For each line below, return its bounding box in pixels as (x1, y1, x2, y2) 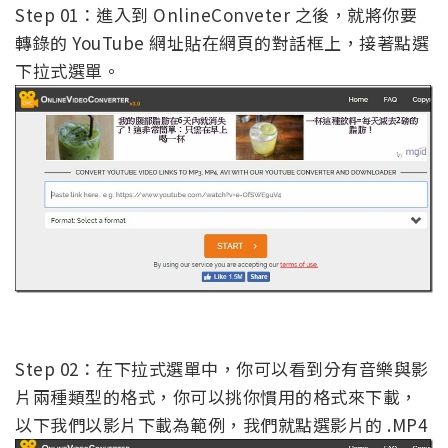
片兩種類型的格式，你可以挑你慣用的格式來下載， (15, 384, 418, 410)
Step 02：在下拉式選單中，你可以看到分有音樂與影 (15, 356, 429, 382)
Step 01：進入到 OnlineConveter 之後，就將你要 (15, 2, 417, 28)
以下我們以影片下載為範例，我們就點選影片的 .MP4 (15, 412, 427, 438)
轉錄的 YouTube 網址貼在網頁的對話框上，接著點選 (15, 30, 429, 56)
